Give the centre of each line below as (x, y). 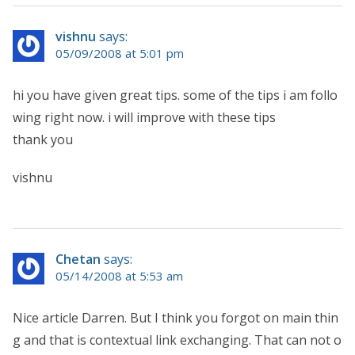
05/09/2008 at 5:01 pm (120, 53)
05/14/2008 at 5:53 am (119, 275)
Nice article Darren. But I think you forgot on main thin (176, 317)
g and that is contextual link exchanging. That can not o (177, 340)
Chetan (78, 259)
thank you (43, 139)
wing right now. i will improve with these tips (144, 117)
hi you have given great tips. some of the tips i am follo (175, 95)
